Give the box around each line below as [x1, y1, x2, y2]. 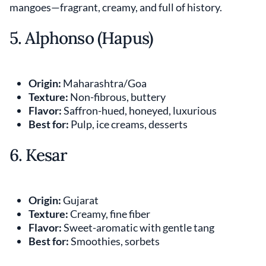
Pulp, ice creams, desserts [69, 117, 188, 131]
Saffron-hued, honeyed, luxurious [62, 103, 217, 117]
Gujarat [61, 193, 99, 207]
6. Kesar [9, 144, 68, 166]
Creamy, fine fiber [68, 207, 150, 220]
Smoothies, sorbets [69, 234, 160, 248]
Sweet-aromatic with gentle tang [62, 220, 214, 234]
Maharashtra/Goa [61, 76, 147, 90]
